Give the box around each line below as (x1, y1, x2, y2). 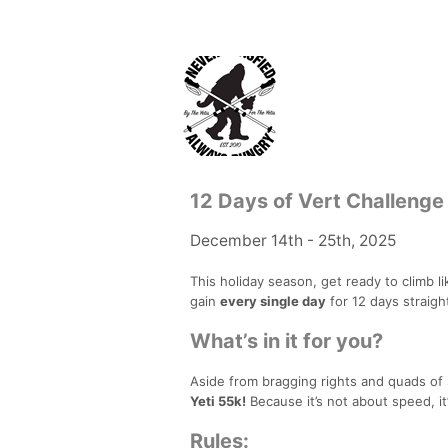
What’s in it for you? (190, 328, 383, 353)
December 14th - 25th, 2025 (190, 230, 396, 250)
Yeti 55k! (190, 392, 246, 409)
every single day (220, 292, 326, 309)
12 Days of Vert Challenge (190, 188, 444, 213)
